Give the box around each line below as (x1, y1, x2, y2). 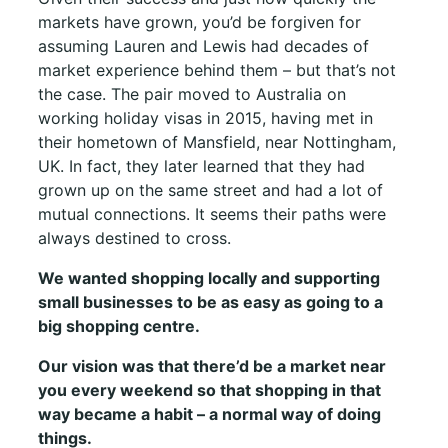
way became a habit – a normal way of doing (38, 403, 381, 424)
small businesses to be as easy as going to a (38, 291, 383, 312)
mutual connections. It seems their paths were (38, 203, 386, 224)
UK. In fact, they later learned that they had (38, 155, 365, 176)
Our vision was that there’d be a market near (38, 355, 386, 376)
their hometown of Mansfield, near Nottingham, (38, 131, 396, 152)
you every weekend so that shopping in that (38, 379, 381, 400)
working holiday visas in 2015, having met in (38, 107, 373, 128)
